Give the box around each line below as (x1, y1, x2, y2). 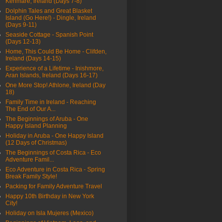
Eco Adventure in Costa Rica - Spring (5, 166, 105, 173)
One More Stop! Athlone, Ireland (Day (5, 82, 106, 89)
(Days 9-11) (5, 21, 37, 29)
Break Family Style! (5, 173, 57, 180)
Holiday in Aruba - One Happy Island (5, 132, 104, 140)
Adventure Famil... (5, 156, 54, 164)
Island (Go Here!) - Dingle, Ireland (5, 14, 96, 22)
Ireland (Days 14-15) (5, 55, 61, 62)
